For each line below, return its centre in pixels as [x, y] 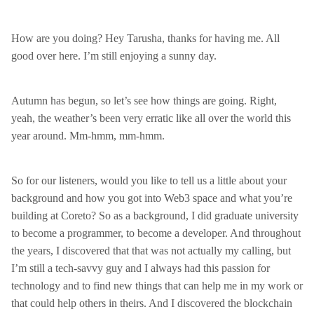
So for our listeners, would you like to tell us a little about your [149, 180]
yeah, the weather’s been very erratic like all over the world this [151, 118]
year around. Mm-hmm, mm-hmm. [88, 136]
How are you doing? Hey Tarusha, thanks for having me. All [145, 38]
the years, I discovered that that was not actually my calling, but [151, 251]
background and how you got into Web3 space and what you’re [152, 198]
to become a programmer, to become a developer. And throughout [156, 233]
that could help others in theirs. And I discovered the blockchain [152, 303]
